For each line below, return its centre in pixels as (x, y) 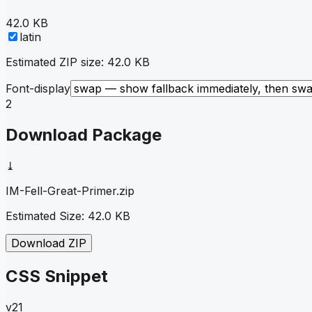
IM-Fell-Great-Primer (61, 190)
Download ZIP (49, 243)
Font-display (38, 88)
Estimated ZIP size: (56, 62)
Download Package (84, 134)
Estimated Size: (47, 216)
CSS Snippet (57, 276)
